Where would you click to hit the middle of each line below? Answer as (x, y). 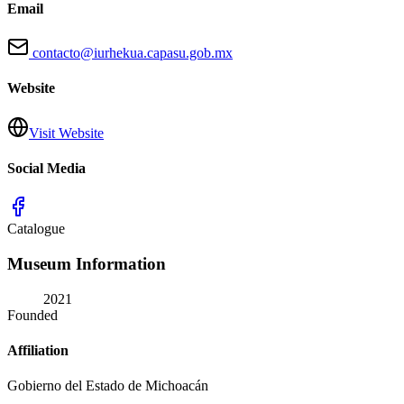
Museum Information (87, 263)
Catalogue (36, 229)
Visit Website (66, 133)
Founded (32, 315)
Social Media (46, 168)
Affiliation (38, 350)
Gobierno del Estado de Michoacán (108, 386)
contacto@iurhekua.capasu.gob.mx (131, 53)
